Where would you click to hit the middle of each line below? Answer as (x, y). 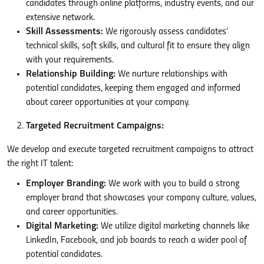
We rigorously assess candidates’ (166, 32)
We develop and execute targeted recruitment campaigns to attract (130, 149)
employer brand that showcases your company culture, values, (141, 198)
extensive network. (60, 17)
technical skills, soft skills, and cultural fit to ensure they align (138, 46)
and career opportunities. (72, 212)
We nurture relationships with (171, 74)
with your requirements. (70, 60)
